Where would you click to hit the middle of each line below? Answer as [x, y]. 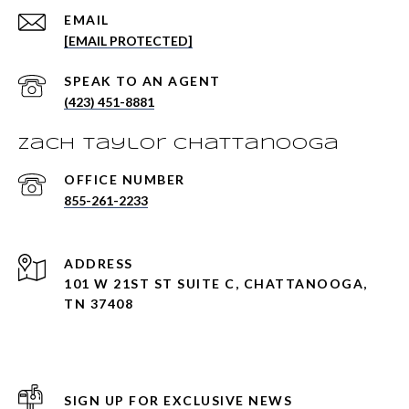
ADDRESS [99, 263]
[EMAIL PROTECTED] [128, 40]
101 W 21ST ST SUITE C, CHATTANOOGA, [216, 283]
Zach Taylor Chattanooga [179, 144]
